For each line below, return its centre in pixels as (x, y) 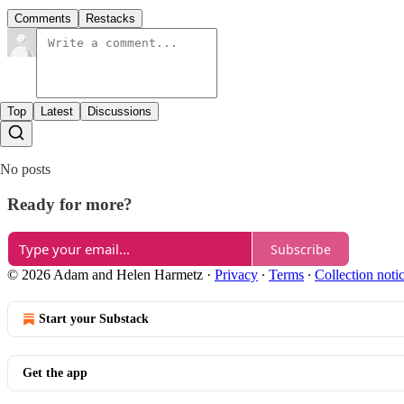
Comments (43, 18)
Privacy (236, 275)
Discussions (119, 111)
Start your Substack (94, 319)
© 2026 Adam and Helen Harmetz (105, 275)
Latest (57, 111)
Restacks (110, 18)
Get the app (55, 373)
